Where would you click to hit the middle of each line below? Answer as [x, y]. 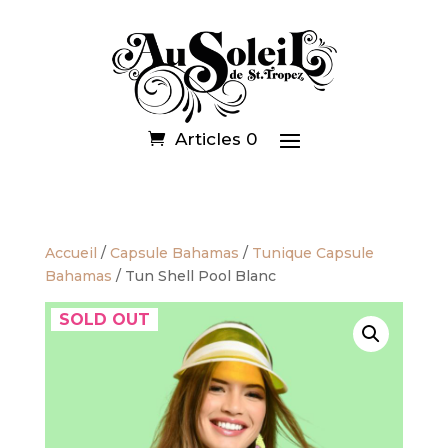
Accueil [70, 252]
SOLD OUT [104, 319]
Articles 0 [215, 138]
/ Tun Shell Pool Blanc [193, 275]
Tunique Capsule [312, 252]
